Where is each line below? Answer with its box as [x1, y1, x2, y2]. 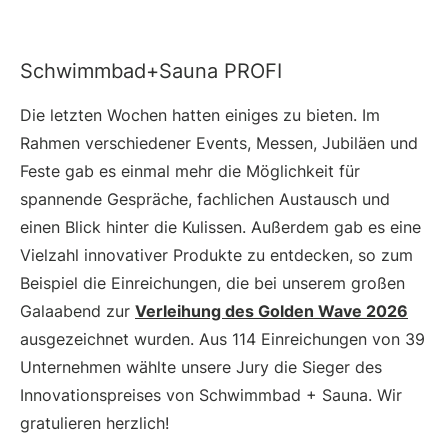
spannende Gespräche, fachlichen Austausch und [20, 189, 390, 210]
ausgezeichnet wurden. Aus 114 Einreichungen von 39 [20, 329, 425, 350]
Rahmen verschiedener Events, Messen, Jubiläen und [20, 133, 418, 154]
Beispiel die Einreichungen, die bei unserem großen [20, 273, 405, 294]
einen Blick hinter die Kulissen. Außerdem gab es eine [20, 217, 421, 238]
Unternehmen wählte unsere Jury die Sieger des [20, 357, 382, 378]
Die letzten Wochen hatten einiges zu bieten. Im [20, 105, 380, 126]
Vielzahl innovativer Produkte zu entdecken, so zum [20, 245, 413, 266]
